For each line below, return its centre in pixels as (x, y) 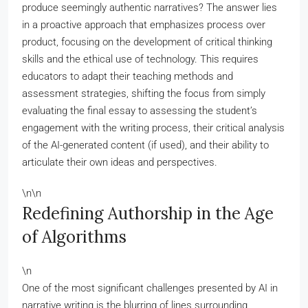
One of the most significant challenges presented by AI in (150, 288)
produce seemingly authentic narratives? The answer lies (150, 8)
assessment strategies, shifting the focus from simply (144, 93)
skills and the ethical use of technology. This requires (140, 59)
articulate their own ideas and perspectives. (120, 162)
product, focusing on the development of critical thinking (147, 42)
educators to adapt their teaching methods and (128, 76)
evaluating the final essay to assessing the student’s (140, 111)
